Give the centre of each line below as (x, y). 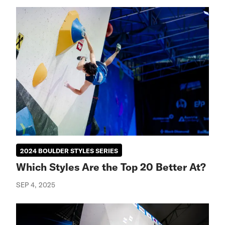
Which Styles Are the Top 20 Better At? (111, 167)
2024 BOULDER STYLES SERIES (69, 150)
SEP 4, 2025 (36, 185)
